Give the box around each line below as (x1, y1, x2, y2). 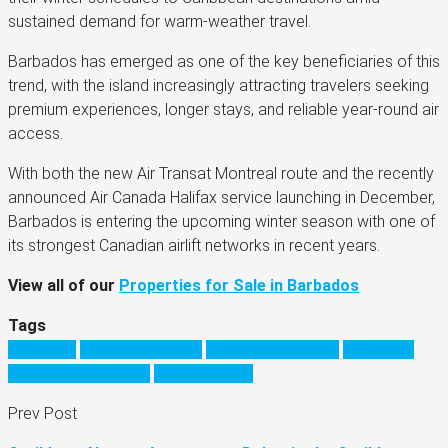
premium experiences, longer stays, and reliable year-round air (8, 100, 439, 120)
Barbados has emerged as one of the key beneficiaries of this (8, 52, 440, 72)
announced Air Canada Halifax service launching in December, (8, 188, 435, 208)
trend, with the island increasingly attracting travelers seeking (8, 76, 429, 96)
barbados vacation (206, 340, 339, 360)
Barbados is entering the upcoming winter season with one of (8, 212, 435, 232)
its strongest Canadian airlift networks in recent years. (8, 236, 380, 256)
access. (8, 124, 63, 144)
